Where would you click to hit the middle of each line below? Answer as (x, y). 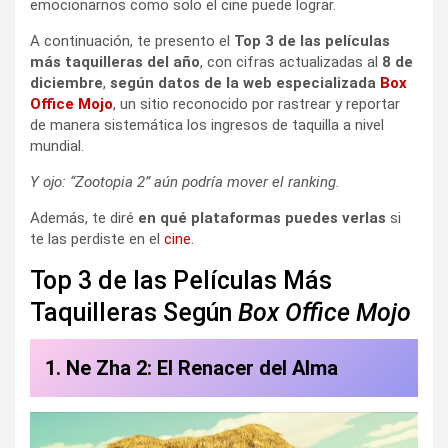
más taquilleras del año (115, 62)
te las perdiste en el (97, 239)
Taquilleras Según (134, 313)
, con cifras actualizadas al (291, 62)
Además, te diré (84, 218)
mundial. (57, 146)
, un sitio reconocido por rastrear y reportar (256, 104)
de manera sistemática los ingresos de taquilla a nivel (207, 125)
